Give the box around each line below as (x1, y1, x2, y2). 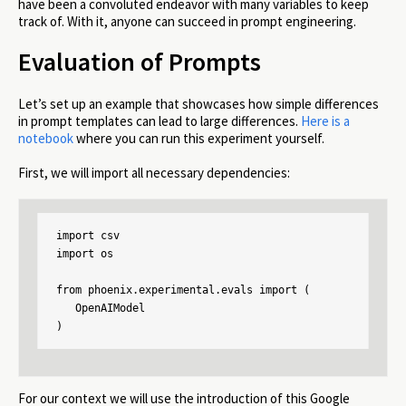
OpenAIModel (56, 302, 145, 315)
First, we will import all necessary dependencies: (18, 164, 290, 182)
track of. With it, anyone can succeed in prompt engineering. (18, 12, 356, 30)
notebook (18, 129, 73, 147)
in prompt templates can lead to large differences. (18, 111, 301, 130)
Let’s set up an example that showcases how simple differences (18, 94, 379, 112)
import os (56, 247, 113, 261)
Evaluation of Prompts (18, 44, 261, 78)
